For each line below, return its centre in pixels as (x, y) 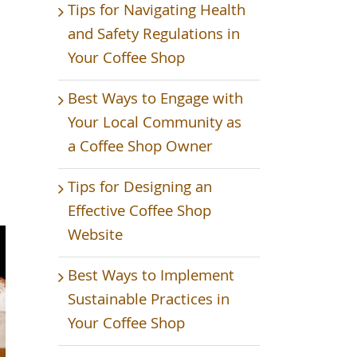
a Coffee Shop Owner (140, 148)
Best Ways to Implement (151, 277)
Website (95, 236)
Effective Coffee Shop (139, 212)
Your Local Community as (155, 124)
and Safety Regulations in (154, 35)
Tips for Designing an (140, 188)
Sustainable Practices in (149, 301)
